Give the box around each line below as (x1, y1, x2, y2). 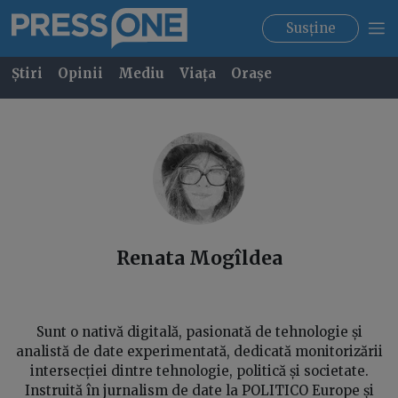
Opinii (57, 65, 103, 82)
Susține (285, 19, 336, 36)
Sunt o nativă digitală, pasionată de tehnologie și (36, 322, 362, 340)
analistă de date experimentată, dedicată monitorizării (15, 342, 383, 360)
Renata (115, 246, 185, 270)
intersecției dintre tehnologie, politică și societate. (29, 362, 369, 379)
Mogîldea (188, 246, 283, 270)
